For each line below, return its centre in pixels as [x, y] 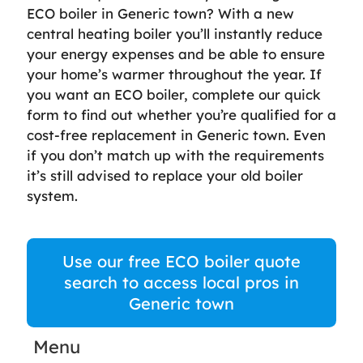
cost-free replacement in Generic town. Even [176, 135]
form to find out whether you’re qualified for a [181, 115]
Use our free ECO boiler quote [181, 261]
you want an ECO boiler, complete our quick [174, 94]
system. [52, 196]
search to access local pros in [181, 282]
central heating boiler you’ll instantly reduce [175, 34]
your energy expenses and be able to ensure [176, 54]
